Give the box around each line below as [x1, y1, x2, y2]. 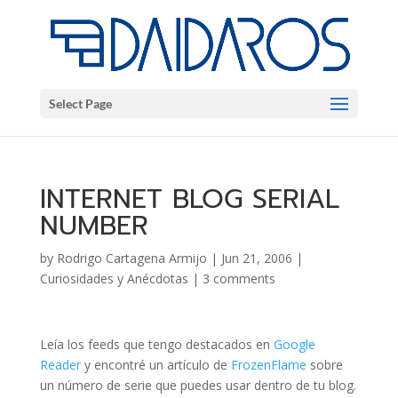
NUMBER [39, 205, 148, 246]
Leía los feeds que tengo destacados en [39, 336, 274, 353]
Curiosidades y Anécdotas [39, 270, 188, 287]
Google [273, 336, 315, 353]
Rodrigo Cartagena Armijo [56, 250, 207, 267]
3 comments [202, 270, 275, 287]
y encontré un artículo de [80, 356, 231, 373]
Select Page [48, 96, 112, 111]
